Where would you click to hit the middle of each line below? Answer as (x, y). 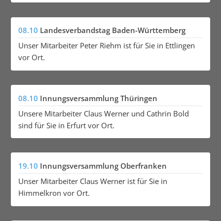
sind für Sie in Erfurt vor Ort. (66, 125)
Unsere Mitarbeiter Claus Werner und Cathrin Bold (103, 113)
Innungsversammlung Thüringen (98, 98)
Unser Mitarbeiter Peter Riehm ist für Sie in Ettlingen (106, 46)
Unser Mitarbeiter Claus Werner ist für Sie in (92, 181)
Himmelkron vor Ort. (54, 193)
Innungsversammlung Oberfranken (103, 166)
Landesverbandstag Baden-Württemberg (112, 30)
